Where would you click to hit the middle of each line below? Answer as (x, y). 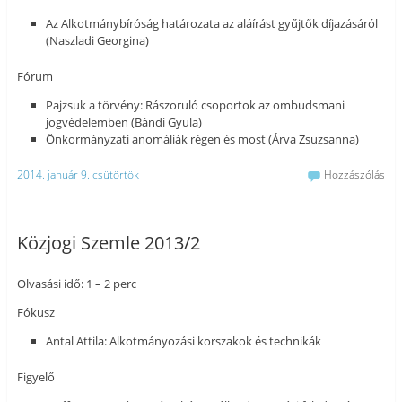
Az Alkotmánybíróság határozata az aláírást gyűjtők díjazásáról (212, 24)
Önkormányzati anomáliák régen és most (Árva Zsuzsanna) (203, 140)
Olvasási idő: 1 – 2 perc (76, 284)
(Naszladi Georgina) (98, 41)
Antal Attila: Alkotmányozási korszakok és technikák (184, 341)
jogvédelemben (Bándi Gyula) (124, 122)
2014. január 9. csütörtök (78, 174)
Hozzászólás (355, 174)
